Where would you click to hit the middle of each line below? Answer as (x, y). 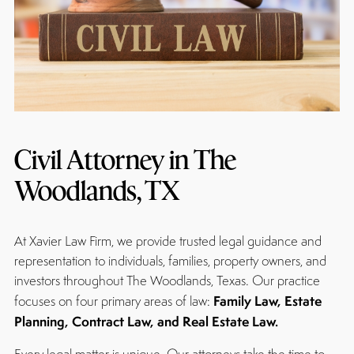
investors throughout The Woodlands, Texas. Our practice (167, 280)
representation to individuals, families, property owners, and (170, 260)
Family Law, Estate (267, 300)
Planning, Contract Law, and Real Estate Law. (146, 321)
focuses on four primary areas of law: (113, 301)
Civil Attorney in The (125, 159)
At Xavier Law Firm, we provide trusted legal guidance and (168, 241)
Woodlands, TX (97, 190)
